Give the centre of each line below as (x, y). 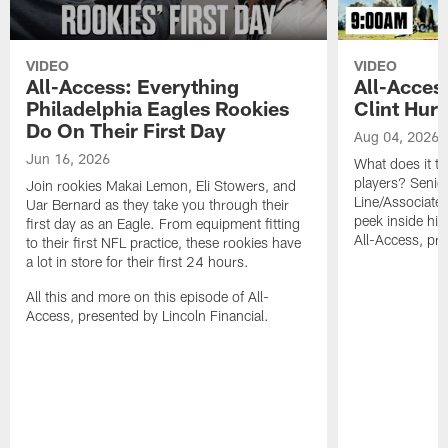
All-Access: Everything (133, 86)
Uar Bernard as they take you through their (158, 205)
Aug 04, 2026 (396, 137)
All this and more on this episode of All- (148, 297)
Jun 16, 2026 (68, 159)
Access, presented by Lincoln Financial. (148, 316)
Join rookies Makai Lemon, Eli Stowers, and (161, 186)
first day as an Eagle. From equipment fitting (163, 224)
